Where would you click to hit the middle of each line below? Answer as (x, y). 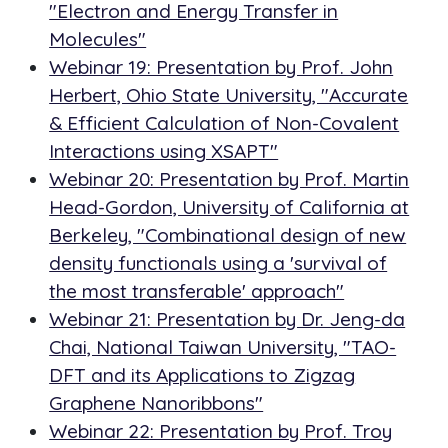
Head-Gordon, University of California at (229, 207)
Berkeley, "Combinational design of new (228, 235)
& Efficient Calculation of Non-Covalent (224, 123)
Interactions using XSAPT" (164, 151)
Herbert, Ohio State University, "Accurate (229, 95)
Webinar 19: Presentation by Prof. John (221, 67)
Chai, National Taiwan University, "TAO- (223, 347)
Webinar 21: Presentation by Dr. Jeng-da (227, 319)
